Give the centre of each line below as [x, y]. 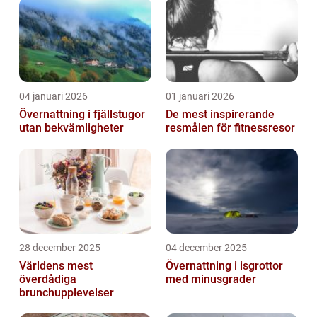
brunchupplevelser [67, 292]
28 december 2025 [60, 247]
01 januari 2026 [200, 96]
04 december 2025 [206, 247]
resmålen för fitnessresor [230, 127]
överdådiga [48, 279]
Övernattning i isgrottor [224, 265]
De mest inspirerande [220, 114]
